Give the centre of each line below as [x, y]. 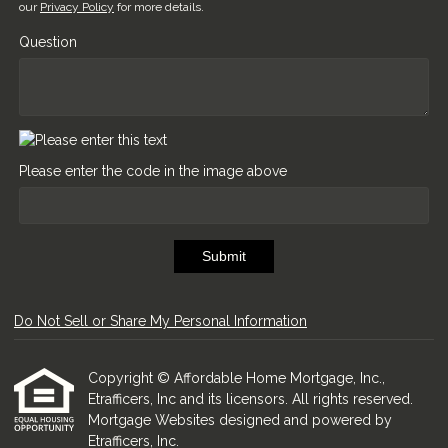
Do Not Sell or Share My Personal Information [160, 321]
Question [48, 41]
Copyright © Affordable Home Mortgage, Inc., [236, 378]
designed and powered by [305, 420]
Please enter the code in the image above [153, 170]
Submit [224, 256]
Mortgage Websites [153, 420]
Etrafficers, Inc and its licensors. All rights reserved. [250, 399]
